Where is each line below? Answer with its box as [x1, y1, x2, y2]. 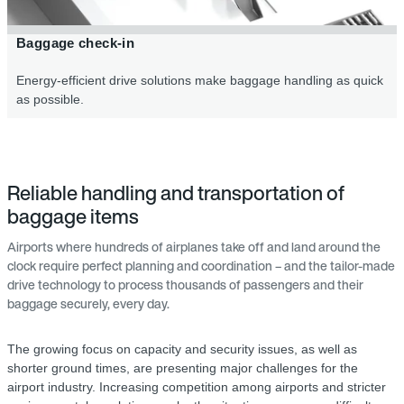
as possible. [16, 92, 84, 107]
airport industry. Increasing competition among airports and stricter [7, 380, 386, 395]
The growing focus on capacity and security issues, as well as [7, 342, 357, 357]
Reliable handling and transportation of [7, 179, 344, 208]
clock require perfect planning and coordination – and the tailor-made [7, 256, 395, 276]
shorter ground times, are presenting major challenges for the [7, 361, 358, 376]
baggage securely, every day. [7, 294, 170, 314]
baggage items [7, 202, 139, 232]
